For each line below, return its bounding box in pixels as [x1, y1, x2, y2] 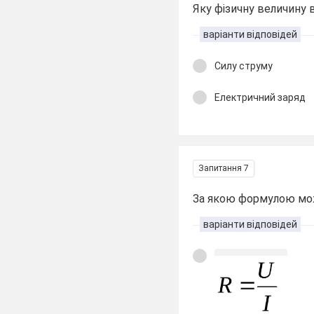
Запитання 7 [198, 163, 250, 173]
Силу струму [214, 60, 273, 71]
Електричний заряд [214, 91, 306, 103]
